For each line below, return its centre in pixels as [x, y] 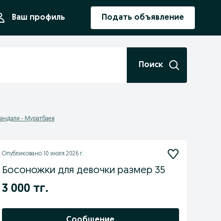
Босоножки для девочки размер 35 [83, 171]
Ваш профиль [38, 18]
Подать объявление [143, 18]
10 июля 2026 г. [63, 154]
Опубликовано [22, 154]
